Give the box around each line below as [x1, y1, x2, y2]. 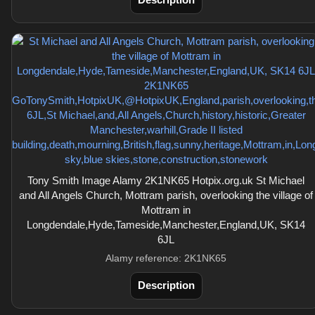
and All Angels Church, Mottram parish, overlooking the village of [19, 189, 313, 201]
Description [137, 279, 195, 291]
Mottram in [141, 204, 191, 216]
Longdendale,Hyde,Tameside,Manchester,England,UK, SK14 [27, 219, 305, 231]
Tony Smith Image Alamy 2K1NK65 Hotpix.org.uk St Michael [27, 174, 304, 186]
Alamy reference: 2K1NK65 [105, 252, 226, 264]
